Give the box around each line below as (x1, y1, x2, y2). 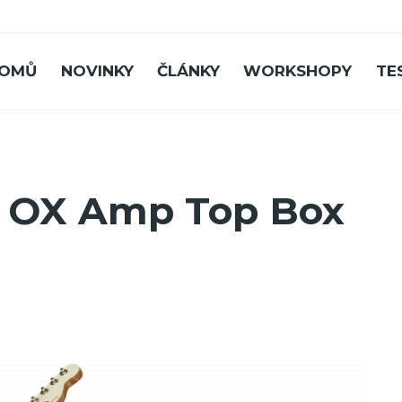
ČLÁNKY (157, 62, 221, 81)
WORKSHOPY (243, 62, 353, 81)
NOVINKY (60, 62, 134, 81)
